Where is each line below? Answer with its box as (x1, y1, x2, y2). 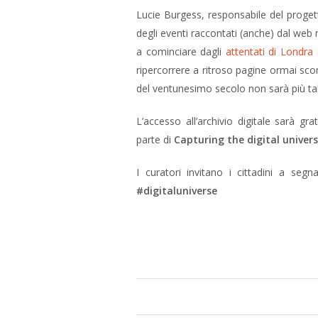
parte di (136, 133, 174, 146)
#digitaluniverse (136, 184, 223, 197)
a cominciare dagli (136, 45, 226, 58)
